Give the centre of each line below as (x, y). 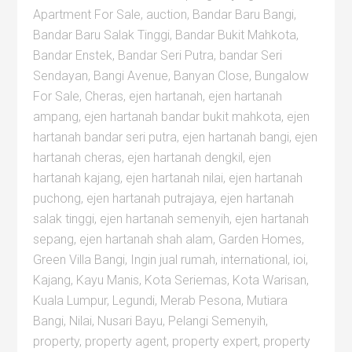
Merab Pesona (201, 301)
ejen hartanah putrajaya (151, 198)
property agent (126, 341)
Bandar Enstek (73, 55)
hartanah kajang (77, 178)
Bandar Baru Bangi (244, 15)
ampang (56, 117)
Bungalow (282, 76)
